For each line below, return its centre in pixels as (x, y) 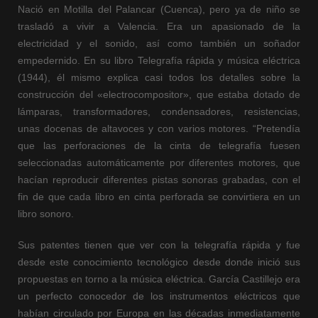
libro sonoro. (46, 214)
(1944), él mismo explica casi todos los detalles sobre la (159, 78)
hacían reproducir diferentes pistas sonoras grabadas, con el (159, 180)
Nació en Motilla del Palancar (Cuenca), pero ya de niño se (159, 10)
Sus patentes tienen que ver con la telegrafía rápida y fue (159, 245)
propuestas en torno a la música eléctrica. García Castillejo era (159, 279)
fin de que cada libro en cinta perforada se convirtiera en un (159, 197)
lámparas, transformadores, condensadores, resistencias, (159, 112)
